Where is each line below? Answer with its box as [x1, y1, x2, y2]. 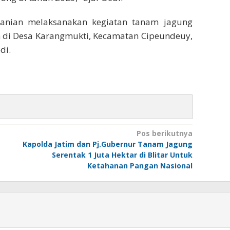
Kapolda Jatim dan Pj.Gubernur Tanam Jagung [22, 139, 193, 149]
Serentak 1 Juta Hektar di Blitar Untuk [51, 149, 193, 160]
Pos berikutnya [136, 128, 193, 138]
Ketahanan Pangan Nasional [87, 160, 193, 170]
